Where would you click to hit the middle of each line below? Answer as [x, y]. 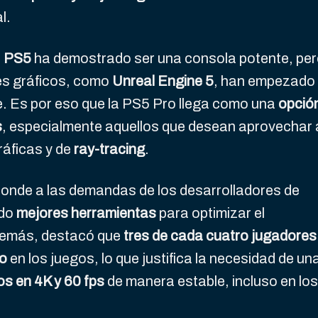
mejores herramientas [86, 213]
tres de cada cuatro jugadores [220, 236]
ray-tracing [109, 149]
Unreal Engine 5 [163, 81]
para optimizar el [210, 213]
